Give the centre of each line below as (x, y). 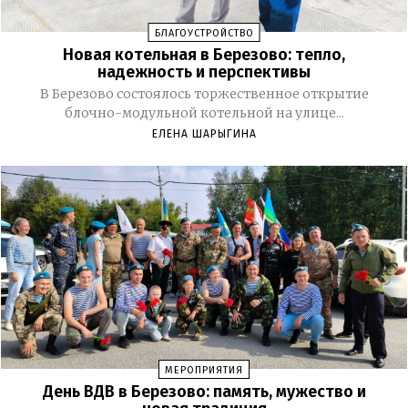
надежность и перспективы (204, 72)
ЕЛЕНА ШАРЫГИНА (204, 134)
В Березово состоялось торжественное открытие (204, 94)
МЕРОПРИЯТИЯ (204, 371)
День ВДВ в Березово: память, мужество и (204, 392)
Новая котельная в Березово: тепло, (204, 55)
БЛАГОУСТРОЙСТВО (204, 34)
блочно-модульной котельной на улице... (204, 113)
